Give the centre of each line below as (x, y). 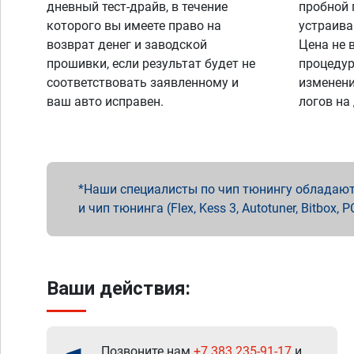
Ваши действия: (119, 288)
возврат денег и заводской (127, 45)
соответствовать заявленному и (143, 83)
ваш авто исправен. (105, 102)
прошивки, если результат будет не (151, 64)
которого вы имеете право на (134, 26)
